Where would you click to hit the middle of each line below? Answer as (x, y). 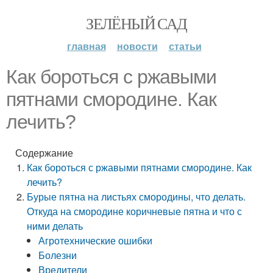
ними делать (55, 226)
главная (86, 46)
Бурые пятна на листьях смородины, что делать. (136, 197)
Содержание (44, 153)
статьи (185, 46)
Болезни (58, 255)
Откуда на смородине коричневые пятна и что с (135, 211)
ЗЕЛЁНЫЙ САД (136, 23)
